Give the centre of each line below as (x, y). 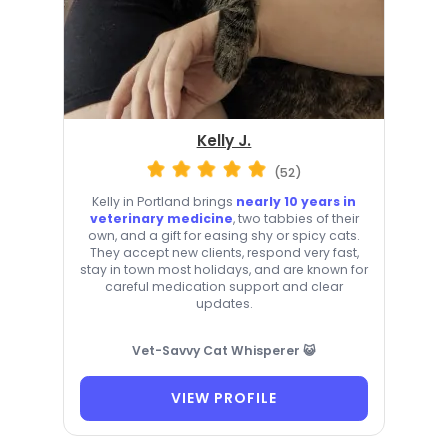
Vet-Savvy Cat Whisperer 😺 (224, 350)
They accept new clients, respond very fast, (224, 252)
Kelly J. (224, 140)
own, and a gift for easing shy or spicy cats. (224, 235)
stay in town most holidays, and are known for (224, 269)
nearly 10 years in (296, 201)
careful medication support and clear (224, 286)
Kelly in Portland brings (164, 201)
